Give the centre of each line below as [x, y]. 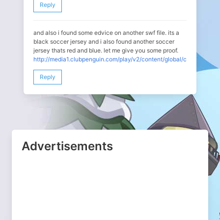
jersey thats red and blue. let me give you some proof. [106, 51]
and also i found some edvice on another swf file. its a [106, 33]
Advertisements [67, 146]
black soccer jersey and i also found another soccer [104, 42]
